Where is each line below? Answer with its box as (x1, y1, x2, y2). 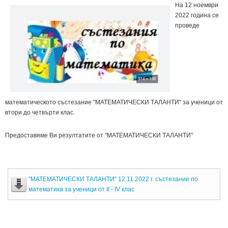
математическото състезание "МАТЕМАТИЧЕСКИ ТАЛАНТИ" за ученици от (5, 98, 223, 106)
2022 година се (175, 11, 219, 19)
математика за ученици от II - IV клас (28, 185, 134, 193)
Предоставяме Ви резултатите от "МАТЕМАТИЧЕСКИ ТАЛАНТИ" (5, 131, 193, 139)
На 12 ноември (175, 1, 218, 9)
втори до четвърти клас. (5, 108, 75, 116)
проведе (175, 21, 199, 29)
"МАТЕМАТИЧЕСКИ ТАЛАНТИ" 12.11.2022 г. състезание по (28, 175, 198, 183)
